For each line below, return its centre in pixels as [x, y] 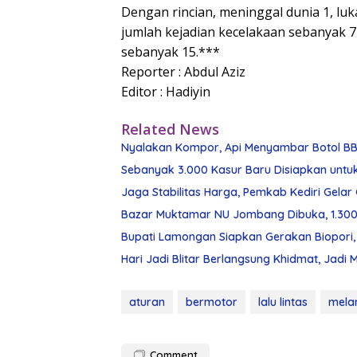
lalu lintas [283, 302]
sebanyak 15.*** [171, 52]
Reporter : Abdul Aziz [183, 72]
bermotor [212, 302]
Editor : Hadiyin [166, 92]
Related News [170, 129]
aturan [147, 302]
